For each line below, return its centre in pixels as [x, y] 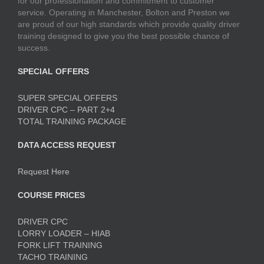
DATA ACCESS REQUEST [67, 145]
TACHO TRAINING [53, 257]
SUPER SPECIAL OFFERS [67, 98]
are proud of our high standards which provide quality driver [129, 24]
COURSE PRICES [51, 195]
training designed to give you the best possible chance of [123, 36]
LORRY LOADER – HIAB [64, 233]
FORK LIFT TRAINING [60, 245]
